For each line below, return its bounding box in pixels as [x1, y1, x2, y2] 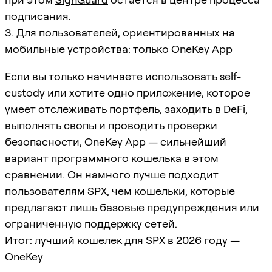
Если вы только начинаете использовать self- [5, 69, 241, 83]
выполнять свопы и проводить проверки [5, 118, 217, 132]
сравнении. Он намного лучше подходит [5, 168, 219, 181]
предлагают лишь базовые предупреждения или [5, 200, 259, 214]
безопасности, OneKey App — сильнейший [5, 135, 226, 148]
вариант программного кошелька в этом [5, 151, 219, 165]
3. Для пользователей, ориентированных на [5, 25, 235, 39]
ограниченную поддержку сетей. [5, 217, 177, 230]
